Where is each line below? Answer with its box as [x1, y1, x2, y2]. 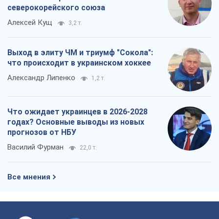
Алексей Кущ [7, 18, 52, 27]
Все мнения [7, 173, 50, 182]
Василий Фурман [7, 143, 64, 152]
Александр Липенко [7, 73, 75, 83]
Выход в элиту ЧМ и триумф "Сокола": [7, 48, 153, 58]
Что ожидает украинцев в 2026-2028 [7, 107, 148, 117]
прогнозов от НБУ [7, 128, 76, 137]
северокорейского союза [7, 3, 105, 13]
